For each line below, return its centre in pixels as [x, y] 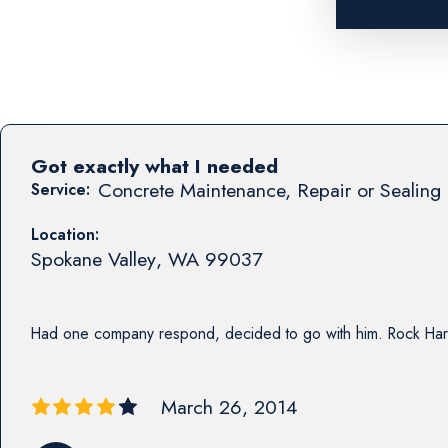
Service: [60, 189]
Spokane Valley [93, 258]
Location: [64, 234]
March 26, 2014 [228, 407]
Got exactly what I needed [154, 165]
